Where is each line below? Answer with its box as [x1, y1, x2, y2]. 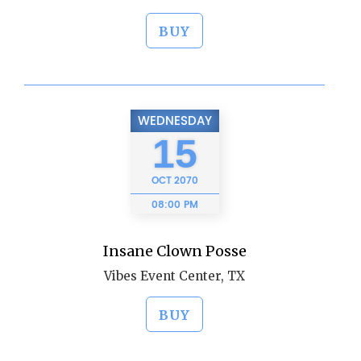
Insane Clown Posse [102, 242, 247, 260]
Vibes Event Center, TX [104, 268, 245, 284]
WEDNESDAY [137, 111, 212, 131]
